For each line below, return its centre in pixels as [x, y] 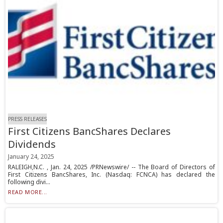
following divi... [29, 182]
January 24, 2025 [31, 157]
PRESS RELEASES [28, 119]
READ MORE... [28, 192]
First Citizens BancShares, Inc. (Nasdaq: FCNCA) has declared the [111, 175]
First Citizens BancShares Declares [90, 131]
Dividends [32, 144]
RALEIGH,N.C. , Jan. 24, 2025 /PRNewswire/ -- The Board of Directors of [111, 167]
